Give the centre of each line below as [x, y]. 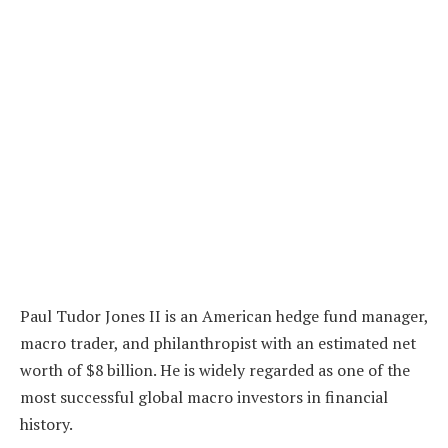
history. [46, 424]
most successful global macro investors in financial [204, 397]
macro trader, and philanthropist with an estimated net [218, 343]
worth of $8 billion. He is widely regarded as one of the [215, 370]
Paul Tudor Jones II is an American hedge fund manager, [224, 316]
